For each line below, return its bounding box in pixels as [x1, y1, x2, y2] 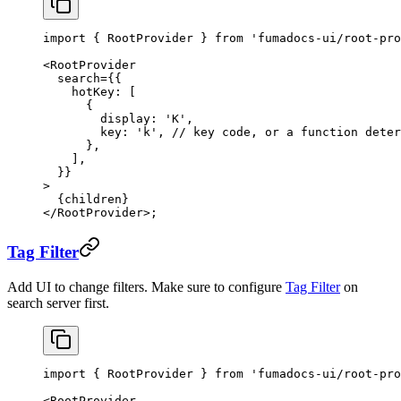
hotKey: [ [43, 85, 136, 99]
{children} [43, 192, 129, 207]
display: [43, 112, 165, 126]
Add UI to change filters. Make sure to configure [7, 278, 286, 294]
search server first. [7, 294, 109, 311]
